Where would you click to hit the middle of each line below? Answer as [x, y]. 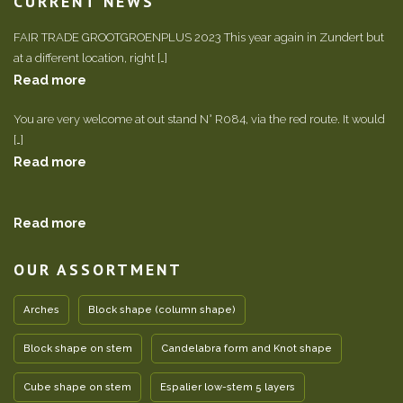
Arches [41, 309]
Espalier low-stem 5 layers [228, 387]
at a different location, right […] [90, 58]
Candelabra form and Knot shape [246, 348]
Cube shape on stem [77, 387]
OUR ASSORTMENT [98, 269]
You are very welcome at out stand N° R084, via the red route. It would [199, 119]
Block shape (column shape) [162, 309]
